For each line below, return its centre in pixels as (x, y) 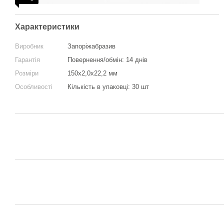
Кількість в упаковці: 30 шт (108, 87)
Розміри (27, 73)
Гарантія (27, 60)
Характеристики (47, 27)
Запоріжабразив (91, 46)
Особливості (34, 87)
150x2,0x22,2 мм (92, 73)
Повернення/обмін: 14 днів (107, 60)
